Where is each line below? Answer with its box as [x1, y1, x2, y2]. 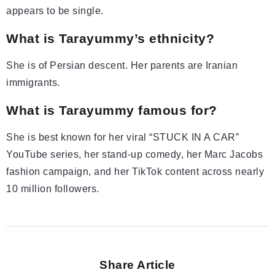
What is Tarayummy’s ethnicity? [6, 31, 214, 46]
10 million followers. [6, 184, 99, 195]
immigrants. [6, 77, 60, 88]
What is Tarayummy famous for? [6, 103, 217, 118]
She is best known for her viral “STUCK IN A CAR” [6, 132, 239, 143]
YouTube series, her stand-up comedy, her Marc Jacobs [6, 149, 263, 160]
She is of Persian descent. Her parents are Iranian [6, 60, 238, 71]
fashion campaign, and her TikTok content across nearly [6, 166, 264, 177]
